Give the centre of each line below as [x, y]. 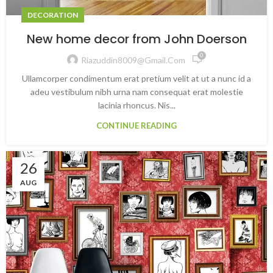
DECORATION [53, 15]
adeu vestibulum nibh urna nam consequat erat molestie [136, 92]
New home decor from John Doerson [136, 39]
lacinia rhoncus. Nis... [136, 105]
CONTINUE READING [136, 126]
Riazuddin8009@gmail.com [133, 60]
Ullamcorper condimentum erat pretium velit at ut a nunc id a [136, 78]
